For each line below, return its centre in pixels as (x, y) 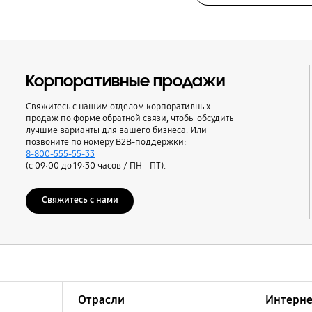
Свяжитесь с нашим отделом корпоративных (118, 107)
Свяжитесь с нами (80, 200)
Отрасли (101, 300)
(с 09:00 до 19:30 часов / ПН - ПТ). (96, 166)
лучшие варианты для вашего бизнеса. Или (117, 131)
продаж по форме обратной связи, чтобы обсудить (130, 119)
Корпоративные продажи (126, 81)
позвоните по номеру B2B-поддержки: (107, 142)
